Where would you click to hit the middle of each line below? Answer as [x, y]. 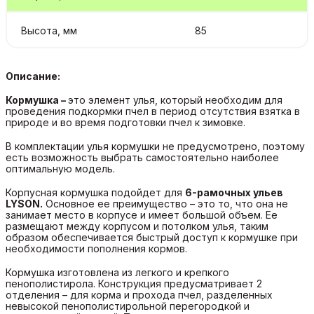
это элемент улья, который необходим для [175, 100]
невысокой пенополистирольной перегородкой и [128, 306]
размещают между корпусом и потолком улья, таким [137, 226]
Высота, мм [49, 30]
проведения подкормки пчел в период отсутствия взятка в [153, 111]
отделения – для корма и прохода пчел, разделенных [139, 294]
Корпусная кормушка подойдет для [95, 192]
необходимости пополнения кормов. [96, 248]
